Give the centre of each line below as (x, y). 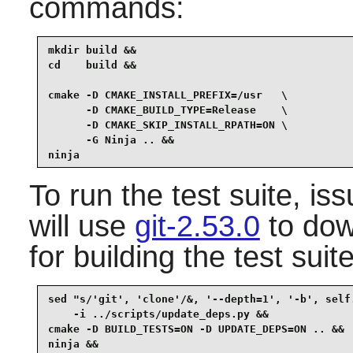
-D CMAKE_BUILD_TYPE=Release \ (167, 110)
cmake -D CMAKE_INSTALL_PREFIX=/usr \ (167, 95)
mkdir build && (92, 50)
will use (82, 227)
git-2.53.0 (197, 227)
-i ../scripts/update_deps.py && (158, 314)
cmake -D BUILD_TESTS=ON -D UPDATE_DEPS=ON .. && (196, 329)
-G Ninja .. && (111, 139)
